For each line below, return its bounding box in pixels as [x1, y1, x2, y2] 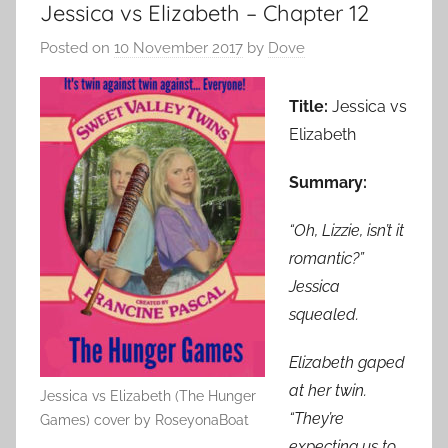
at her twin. [289, 381, 367, 400]
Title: [289, 97, 328, 116]
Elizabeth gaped [289, 353, 405, 372]
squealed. [289, 305, 359, 324]
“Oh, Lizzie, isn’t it [289, 221, 404, 240]
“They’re [289, 409, 344, 428]
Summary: [289, 173, 367, 192]
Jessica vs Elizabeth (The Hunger [40, 388, 256, 404]
